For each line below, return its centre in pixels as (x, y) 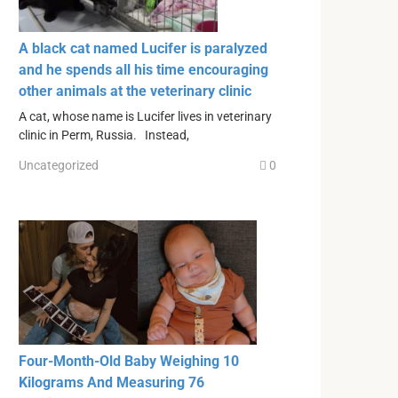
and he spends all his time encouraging (143, 70)
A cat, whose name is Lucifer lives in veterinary (145, 117)
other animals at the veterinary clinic (135, 92)
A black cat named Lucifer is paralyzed (143, 49)
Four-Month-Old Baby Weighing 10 (129, 361)
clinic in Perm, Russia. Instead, (104, 136)
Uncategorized (59, 165)
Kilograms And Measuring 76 (111, 382)
